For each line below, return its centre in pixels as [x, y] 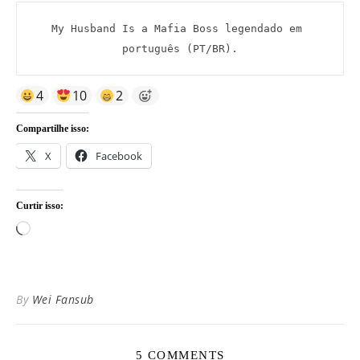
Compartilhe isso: [53, 128]
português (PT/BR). [180, 48]
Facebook [119, 155]
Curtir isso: [40, 205]
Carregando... [67, 229]
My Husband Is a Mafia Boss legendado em [177, 28]
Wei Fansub [63, 299]
